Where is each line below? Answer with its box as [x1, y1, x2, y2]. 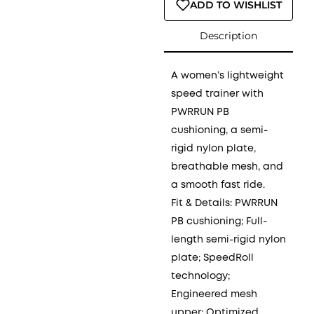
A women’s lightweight [171, 71, 284, 80]
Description [200, 30, 257, 41]
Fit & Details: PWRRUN [171, 199, 278, 207]
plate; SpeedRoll [171, 254, 254, 262]
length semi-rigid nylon [171, 235, 286, 244]
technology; [171, 272, 230, 280]
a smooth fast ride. [171, 181, 265, 189]
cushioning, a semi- [171, 126, 268, 135]
